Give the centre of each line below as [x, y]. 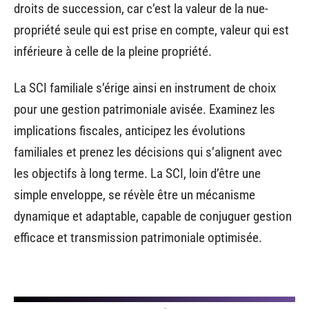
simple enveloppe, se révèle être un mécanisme [134, 195]
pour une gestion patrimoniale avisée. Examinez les [144, 110]
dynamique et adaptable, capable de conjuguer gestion [153, 217]
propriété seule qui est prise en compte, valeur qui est [151, 30]
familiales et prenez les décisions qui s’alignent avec [148, 152]
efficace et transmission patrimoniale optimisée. [138, 238]
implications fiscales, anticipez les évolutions [130, 131]
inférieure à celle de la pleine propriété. [113, 51]
